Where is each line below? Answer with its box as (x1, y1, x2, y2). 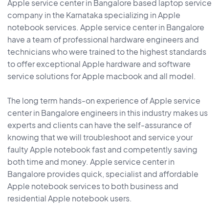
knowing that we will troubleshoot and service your (7, 132, 193, 143)
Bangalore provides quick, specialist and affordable (7, 169, 198, 179)
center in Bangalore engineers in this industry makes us (7, 108, 208, 118)
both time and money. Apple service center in (7, 156, 175, 167)
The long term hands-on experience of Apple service (7, 95, 200, 106)
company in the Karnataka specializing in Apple (7, 10, 180, 21)
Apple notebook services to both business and (7, 181, 178, 192)
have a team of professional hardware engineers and (7, 34, 199, 45)
